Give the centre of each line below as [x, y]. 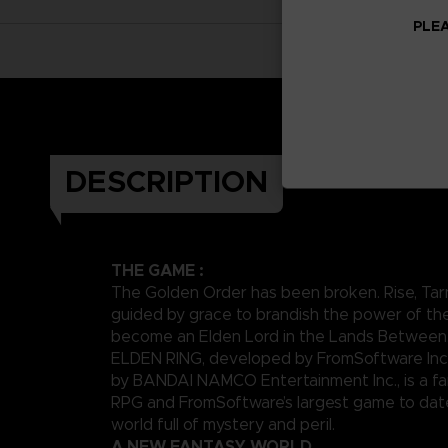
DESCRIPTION [166, 181]
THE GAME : [157, 270]
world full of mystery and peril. [223, 424]
